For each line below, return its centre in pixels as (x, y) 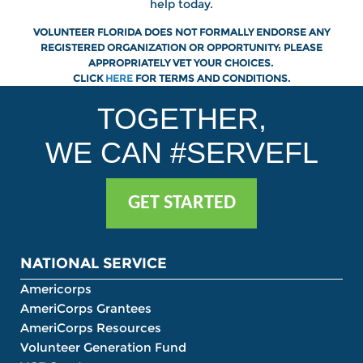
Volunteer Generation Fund (103, 348)
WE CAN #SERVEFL (181, 153)
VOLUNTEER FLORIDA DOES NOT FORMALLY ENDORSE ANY (181, 32)
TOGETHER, (181, 119)
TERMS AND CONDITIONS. (224, 79)
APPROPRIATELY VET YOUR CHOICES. (181, 63)
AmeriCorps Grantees (86, 309)
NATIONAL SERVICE (94, 264)
